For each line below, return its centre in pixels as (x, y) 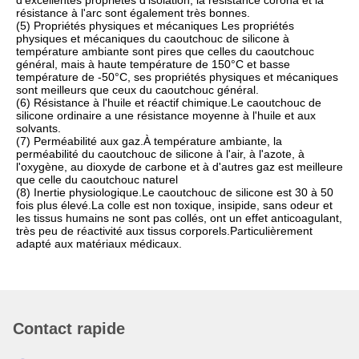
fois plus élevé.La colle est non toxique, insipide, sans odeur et (174, 205)
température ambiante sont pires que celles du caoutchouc (165, 51)
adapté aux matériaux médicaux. (99, 244)
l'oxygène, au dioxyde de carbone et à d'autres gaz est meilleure (179, 167)
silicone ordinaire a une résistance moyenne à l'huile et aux (166, 115)
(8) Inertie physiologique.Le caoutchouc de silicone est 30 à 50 (175, 192)
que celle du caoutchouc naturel (97, 179)
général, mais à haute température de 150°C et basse (153, 64)
